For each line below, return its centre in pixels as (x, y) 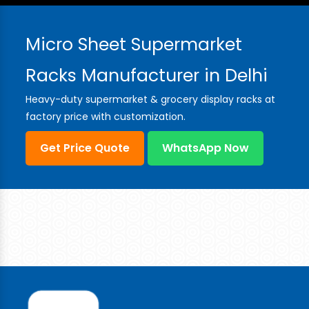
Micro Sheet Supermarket (134, 45)
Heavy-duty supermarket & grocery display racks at (151, 100)
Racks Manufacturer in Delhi (147, 76)
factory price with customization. (106, 117)
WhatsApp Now (206, 148)
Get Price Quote (85, 148)
